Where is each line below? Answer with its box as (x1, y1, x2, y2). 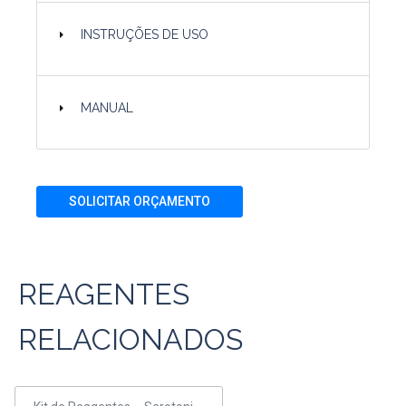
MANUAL (81, 101, 134, 115)
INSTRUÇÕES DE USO (81, 27, 209, 42)
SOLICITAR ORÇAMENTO (69, 194, 210, 208)
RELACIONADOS (18, 323, 243, 356)
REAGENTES (18, 277, 189, 311)
